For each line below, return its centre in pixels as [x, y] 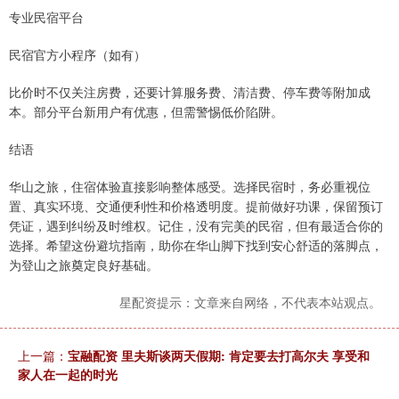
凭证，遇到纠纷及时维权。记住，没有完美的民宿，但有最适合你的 [196, 225]
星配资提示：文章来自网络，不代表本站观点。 [250, 301]
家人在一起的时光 [68, 374]
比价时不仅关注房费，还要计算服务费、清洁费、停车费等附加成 [190, 91]
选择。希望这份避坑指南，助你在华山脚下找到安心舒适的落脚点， [196, 244]
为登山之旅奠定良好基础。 [84, 264]
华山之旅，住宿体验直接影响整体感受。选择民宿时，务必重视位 [190, 186]
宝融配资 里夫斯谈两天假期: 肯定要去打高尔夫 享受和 [219, 355]
